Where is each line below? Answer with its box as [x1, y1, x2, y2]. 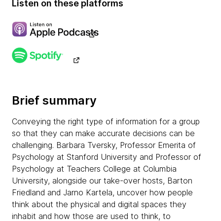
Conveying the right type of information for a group [12, 116, 200, 126]
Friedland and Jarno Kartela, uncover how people [12, 187, 193, 197]
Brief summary [12, 93, 97, 108]
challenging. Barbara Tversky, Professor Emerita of [12, 140, 196, 150]
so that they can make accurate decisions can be [12, 128, 195, 138]
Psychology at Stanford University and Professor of [12, 152, 201, 162]
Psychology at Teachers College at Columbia [12, 164, 177, 174]
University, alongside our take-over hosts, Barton [12, 176, 192, 185]
